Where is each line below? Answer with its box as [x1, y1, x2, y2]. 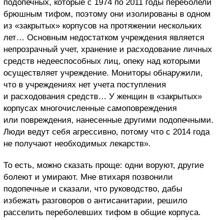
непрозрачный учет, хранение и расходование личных [3, 45, 212, 55]
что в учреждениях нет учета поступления [3, 80, 166, 90]
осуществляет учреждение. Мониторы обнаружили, [3, 68, 203, 78]
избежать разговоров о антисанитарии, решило [3, 196, 187, 206]
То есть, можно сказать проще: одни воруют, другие [3, 161, 204, 170]
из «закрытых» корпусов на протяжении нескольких [3, 21, 202, 31]
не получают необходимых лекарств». [3, 139, 151, 149]
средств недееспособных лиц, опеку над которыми [3, 56, 200, 66]
